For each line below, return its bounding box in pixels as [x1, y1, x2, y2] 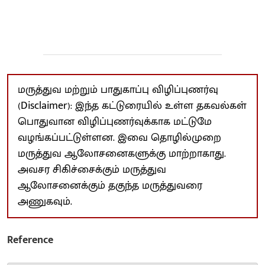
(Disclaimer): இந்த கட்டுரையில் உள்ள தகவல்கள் [18, 96, 247, 115]
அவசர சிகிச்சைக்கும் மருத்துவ [18, 160, 166, 179]
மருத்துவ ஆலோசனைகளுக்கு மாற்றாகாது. [18, 144, 226, 163]
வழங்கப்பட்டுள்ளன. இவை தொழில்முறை [18, 128, 221, 147]
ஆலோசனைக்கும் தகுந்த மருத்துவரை [18, 176, 202, 195]
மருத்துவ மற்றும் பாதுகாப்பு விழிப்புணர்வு [18, 80, 218, 99]
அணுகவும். [18, 192, 72, 211]
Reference [7, 231, 53, 249]
